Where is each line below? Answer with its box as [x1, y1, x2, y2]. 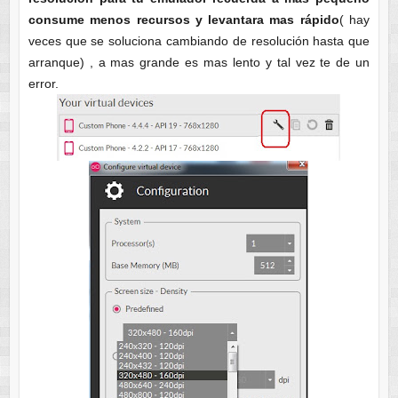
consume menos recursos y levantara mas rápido [28, 12, 339, 27]
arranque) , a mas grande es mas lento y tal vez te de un [28, 54, 370, 69]
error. [28, 76, 59, 91]
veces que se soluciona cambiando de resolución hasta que [28, 33, 370, 48]
